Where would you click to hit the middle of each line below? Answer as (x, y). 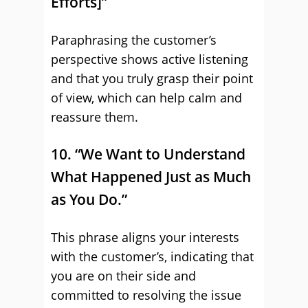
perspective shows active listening (150, 59)
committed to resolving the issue (146, 295)
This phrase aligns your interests (145, 237)
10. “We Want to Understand (148, 154)
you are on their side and (123, 276)
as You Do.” (89, 199)
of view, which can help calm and (146, 98)
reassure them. (95, 117)
